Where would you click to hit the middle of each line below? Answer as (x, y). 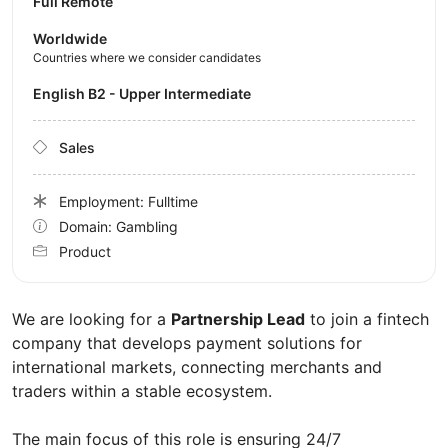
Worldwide (70, 38)
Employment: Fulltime (128, 201)
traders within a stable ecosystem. (142, 390)
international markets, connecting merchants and (197, 366)
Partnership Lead (238, 318)
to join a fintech (367, 318)
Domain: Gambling (118, 226)
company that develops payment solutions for (187, 342)
